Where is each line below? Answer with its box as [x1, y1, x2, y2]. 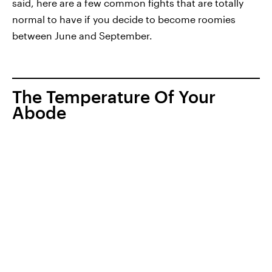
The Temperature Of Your [12, 87, 216, 106]
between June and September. [12, 30, 152, 41]
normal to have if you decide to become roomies [12, 13, 236, 25]
